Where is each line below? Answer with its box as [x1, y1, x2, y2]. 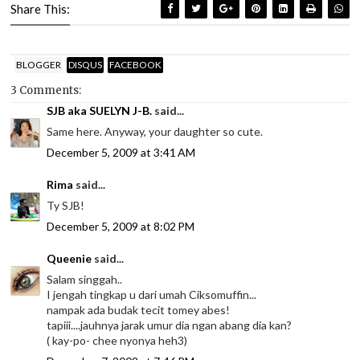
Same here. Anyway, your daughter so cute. [47, 125, 264, 139]
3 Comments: [10, 84, 82, 98]
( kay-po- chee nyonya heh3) [47, 333, 188, 348]
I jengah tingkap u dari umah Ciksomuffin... [47, 288, 257, 302]
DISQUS [68, 58, 103, 71]
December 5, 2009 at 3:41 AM [47, 145, 196, 160]
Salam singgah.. [47, 272, 123, 287]
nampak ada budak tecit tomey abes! [47, 303, 231, 317]
